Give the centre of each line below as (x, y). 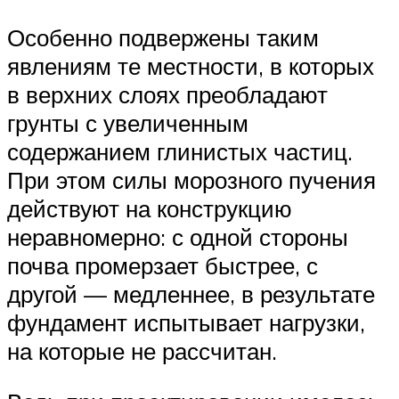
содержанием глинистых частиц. (180, 151)
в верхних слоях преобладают (167, 94)
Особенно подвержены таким (163, 37)
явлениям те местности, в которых (191, 65)
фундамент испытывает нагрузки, (186, 322)
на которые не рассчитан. (142, 350)
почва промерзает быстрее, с (163, 265)
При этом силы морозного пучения (191, 179)
